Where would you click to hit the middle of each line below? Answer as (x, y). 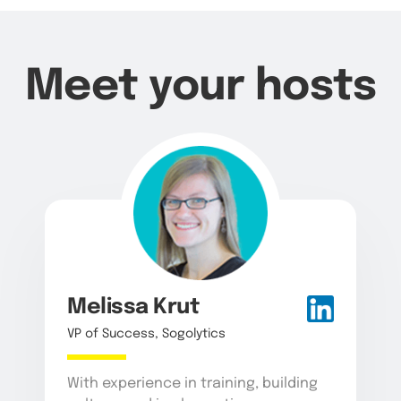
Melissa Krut (133, 307)
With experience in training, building (192, 384)
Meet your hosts (200, 87)
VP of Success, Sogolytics (146, 334)
